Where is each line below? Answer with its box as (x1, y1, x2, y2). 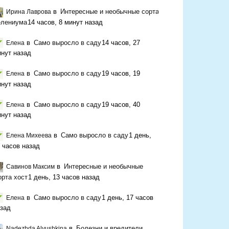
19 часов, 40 (102, 100, 140, 108)
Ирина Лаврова (6, 8, 51, 16)
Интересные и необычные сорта (60, 8, 159, 16)
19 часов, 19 (102, 70, 140, 78)
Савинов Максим (6, 163, 55, 170)
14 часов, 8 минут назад (28, 18, 103, 26)
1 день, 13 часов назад (28, 173, 100, 181)
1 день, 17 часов (102, 193, 153, 201)
